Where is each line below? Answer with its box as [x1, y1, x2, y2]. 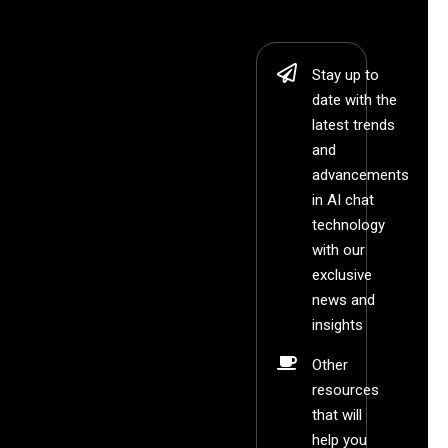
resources [312, 381, 380, 400]
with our [312, 241, 366, 260]
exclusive [312, 266, 373, 285]
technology [312, 216, 386, 235]
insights [312, 316, 364, 335]
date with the [312, 91, 398, 110]
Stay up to [312, 66, 380, 85]
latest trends [312, 116, 396, 135]
